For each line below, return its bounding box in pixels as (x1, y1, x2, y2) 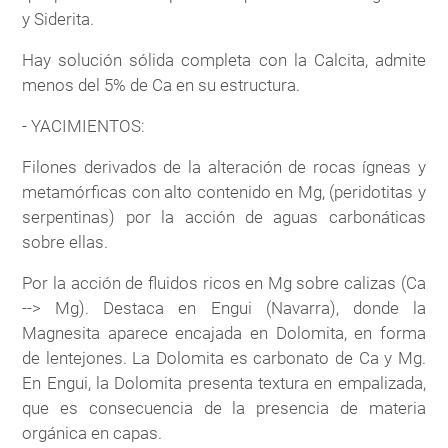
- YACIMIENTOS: (22, 115, 146, 136)
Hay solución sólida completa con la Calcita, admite (22, 49, 426, 70)
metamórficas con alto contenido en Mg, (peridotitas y (22, 181, 426, 202)
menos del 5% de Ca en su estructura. (22, 74, 301, 95)
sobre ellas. (22, 231, 109, 252)
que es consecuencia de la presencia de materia (22, 397, 426, 418)
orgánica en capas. (22, 422, 163, 443)
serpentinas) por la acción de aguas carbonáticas (22, 206, 426, 227)
